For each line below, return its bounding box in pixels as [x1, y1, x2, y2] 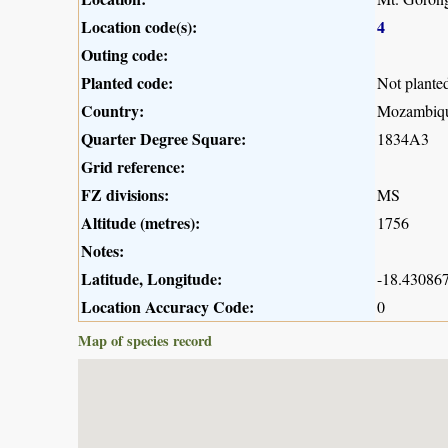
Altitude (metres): [81, 210, 200, 234]
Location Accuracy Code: [81, 294, 254, 318]
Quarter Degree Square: [81, 126, 246, 150]
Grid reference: [81, 154, 185, 178]
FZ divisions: [81, 182, 169, 206]
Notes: [81, 238, 124, 262]
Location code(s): [81, 14, 197, 38]
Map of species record [78, 329, 212, 351]
